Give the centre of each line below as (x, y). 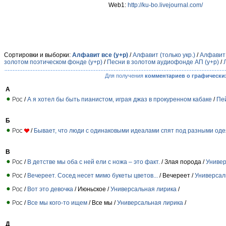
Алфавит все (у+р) (100, 55)
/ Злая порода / (183, 162)
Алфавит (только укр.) (164, 55)
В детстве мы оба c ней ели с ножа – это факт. (94, 162)
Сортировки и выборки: (38, 55)
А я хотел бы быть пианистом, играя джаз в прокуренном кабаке (120, 99)
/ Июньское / (92, 189)
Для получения (125, 76)
